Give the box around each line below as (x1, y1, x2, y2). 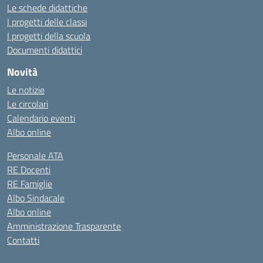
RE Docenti (7, 163, 50, 177)
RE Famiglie (7, 177, 52, 191)
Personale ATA (7, 149, 63, 163)
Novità (7, 64, 38, 80)
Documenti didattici (7, 43, 82, 57)
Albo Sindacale (7, 191, 65, 205)
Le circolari (7, 97, 48, 111)
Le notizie (7, 83, 45, 97)
